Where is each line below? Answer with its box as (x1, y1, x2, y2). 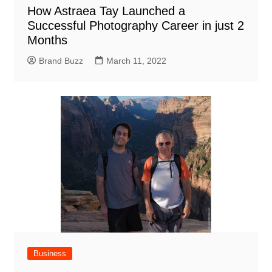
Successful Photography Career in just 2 (27, 19, 244, 33)
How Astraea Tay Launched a (27, 4, 185, 18)
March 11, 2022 (106, 56, 166, 66)
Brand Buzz (38, 56, 83, 66)
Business (33, 249, 66, 259)
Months (27, 33, 67, 47)
